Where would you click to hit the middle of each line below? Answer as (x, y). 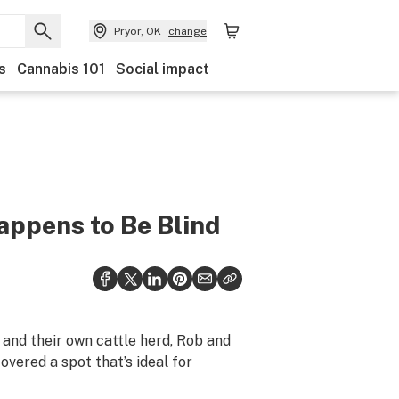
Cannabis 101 (61, 69)
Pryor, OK (138, 31)
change (187, 31)
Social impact (163, 69)
